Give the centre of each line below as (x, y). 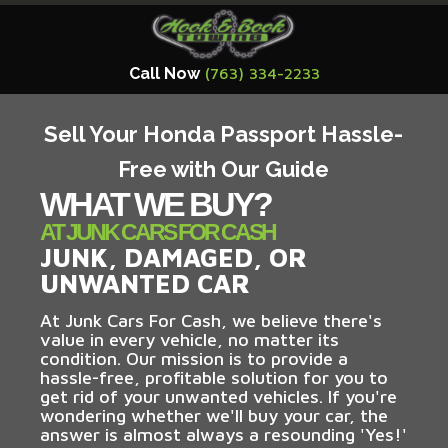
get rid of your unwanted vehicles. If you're (218, 396)
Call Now (164, 73)
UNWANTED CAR (145, 282)
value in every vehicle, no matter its (189, 339)
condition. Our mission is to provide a (194, 358)
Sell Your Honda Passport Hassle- (223, 133)
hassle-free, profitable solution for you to (214, 377)
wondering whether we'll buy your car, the (214, 415)
